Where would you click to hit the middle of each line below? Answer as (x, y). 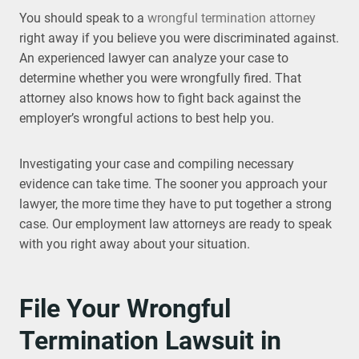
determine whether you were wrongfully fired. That (160, 78)
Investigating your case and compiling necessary (157, 164)
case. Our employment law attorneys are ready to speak (175, 224)
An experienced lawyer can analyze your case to (154, 58)
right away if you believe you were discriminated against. (179, 38)
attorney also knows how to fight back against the (160, 98)
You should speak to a (83, 18)
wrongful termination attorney (232, 18)
